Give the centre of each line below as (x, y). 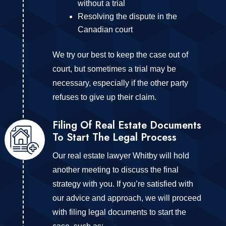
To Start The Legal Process (114, 137)
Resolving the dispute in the (127, 16)
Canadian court (105, 29)
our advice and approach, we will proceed (127, 198)
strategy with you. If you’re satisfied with (123, 184)
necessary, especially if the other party (120, 83)
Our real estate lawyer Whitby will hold (121, 155)
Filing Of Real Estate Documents (127, 125)
